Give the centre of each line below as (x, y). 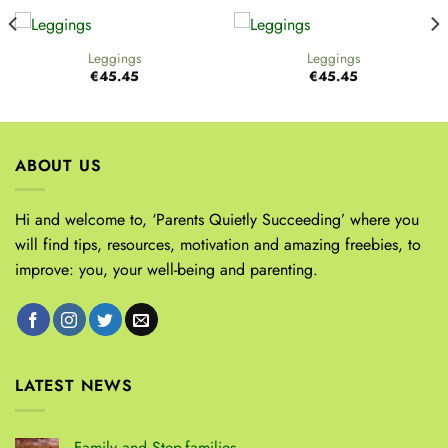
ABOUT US (58, 165)
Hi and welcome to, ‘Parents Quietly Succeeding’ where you (217, 220)
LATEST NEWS (74, 386)
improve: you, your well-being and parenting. (166, 270)
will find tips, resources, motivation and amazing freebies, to (218, 245)
